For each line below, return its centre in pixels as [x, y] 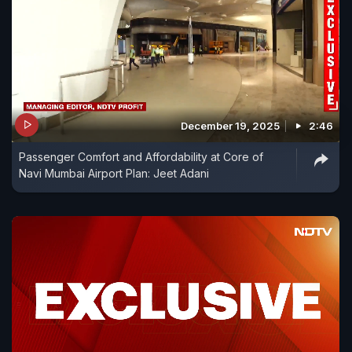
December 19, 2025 [230, 125]
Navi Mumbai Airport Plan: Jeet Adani [114, 173]
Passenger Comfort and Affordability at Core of [141, 156]
